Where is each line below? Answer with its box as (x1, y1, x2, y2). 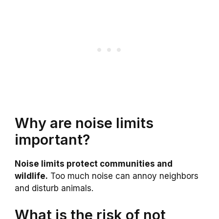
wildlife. (15, 171, 48, 181)
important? (15, 131, 90, 148)
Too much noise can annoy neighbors (48, 171, 198, 181)
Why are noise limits (15, 114, 153, 131)
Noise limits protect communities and (15, 158, 173, 169)
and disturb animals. (15, 183, 93, 193)
